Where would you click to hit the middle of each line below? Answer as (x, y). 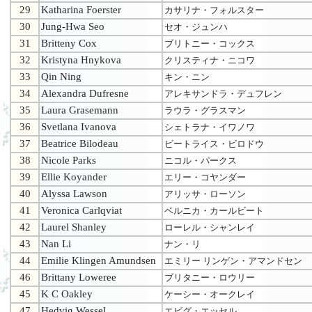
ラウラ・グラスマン (205, 111)
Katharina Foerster (81, 10)
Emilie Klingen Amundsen (99, 261)
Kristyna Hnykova (81, 60)
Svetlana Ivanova (79, 127)
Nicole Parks (69, 161)
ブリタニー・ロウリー (210, 278)
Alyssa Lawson (74, 194)
